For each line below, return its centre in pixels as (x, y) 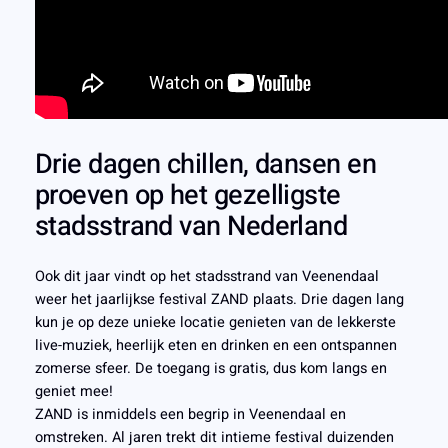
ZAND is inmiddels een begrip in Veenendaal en (190, 414)
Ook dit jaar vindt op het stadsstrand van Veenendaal (206, 276)
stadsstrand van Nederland (191, 225)
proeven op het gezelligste (187, 194)
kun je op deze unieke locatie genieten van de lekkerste (215, 322)
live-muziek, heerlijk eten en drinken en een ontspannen (215, 345)
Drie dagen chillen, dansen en (205, 163)
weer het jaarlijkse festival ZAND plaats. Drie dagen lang (219, 299)
